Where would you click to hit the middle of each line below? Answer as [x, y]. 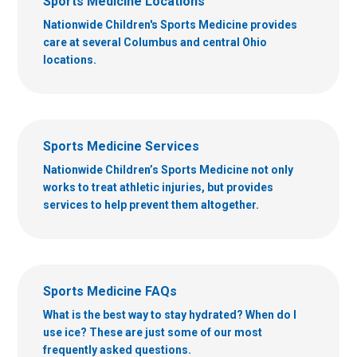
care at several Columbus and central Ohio [155, 43]
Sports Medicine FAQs [110, 292]
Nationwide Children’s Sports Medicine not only [168, 170]
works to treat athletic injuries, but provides [158, 188]
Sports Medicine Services [121, 147]
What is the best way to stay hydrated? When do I [170, 315]
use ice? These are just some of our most [153, 333]
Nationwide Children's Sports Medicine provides [170, 25]
